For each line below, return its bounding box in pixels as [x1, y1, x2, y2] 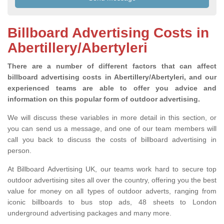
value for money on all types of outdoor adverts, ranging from [7, 187, 216, 195]
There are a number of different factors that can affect [7, 62, 216, 70]
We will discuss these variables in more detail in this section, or [7, 113, 216, 122]
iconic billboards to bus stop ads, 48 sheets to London [7, 198, 216, 206]
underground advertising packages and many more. [7, 209, 173, 217]
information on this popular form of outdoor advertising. [7, 95, 202, 103]
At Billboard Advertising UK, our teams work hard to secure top [7, 165, 216, 173]
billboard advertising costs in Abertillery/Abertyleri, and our [7, 73, 216, 81]
